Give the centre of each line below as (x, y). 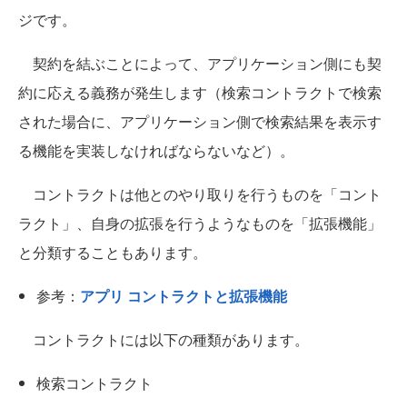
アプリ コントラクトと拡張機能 (184, 296)
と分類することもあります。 (113, 253)
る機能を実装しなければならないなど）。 (156, 151)
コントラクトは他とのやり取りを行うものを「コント (200, 194)
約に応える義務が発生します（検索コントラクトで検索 (200, 93)
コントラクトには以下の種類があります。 (164, 340)
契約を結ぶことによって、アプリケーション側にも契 (200, 64)
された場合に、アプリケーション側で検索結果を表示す (200, 122)
